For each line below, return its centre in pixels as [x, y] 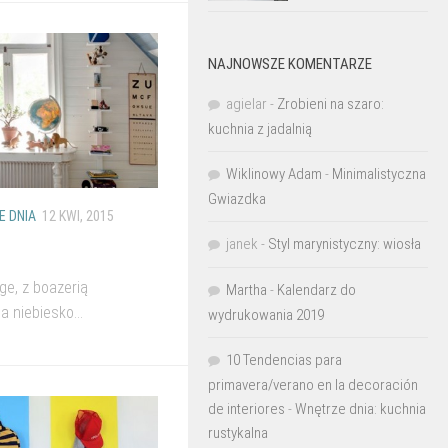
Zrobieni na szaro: [330, 103]
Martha [246, 289]
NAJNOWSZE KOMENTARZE [290, 63]
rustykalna [238, 432]
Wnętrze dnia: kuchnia [360, 408]
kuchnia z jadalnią [260, 128]
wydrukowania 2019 [266, 314]
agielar [246, 103]
